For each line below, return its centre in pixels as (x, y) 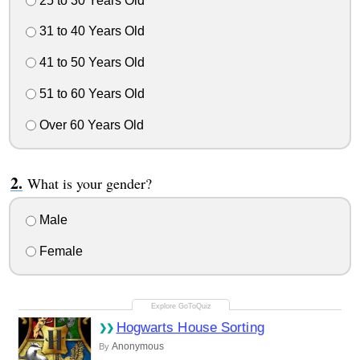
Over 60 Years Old (90, 125)
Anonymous (137, 347)
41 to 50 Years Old (90, 63)
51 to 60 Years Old (90, 93)
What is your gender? (89, 183)
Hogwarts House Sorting (190, 328)
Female (59, 252)
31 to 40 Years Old (90, 31)
